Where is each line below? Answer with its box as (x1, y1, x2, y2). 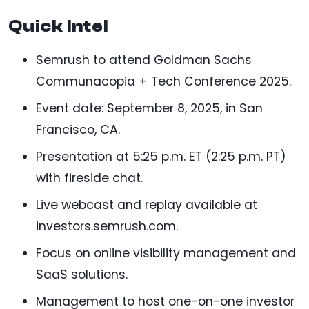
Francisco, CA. (36, 121, 120, 138)
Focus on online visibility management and (36, 244, 296, 261)
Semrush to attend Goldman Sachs (36, 51, 252, 68)
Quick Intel (8, 16, 108, 36)
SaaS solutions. (36, 266, 128, 283)
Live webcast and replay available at (36, 196, 257, 213)
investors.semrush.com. (36, 217, 178, 235)
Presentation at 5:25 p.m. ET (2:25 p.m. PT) (36, 148, 286, 165)
